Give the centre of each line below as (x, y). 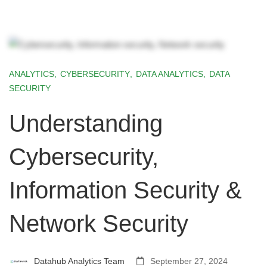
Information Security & (125, 190)
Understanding (86, 123)
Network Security (99, 223)
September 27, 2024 (188, 261)
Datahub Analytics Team (78, 261)
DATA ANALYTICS (170, 74)
